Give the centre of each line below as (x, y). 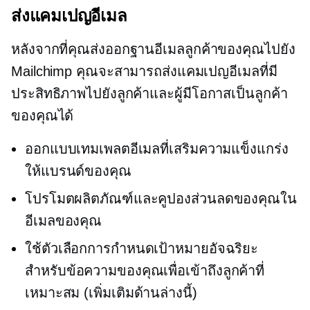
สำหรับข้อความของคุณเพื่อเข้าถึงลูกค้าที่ (145, 270)
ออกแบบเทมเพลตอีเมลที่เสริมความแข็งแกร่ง (157, 148)
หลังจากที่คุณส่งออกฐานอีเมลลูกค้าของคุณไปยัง (153, 49)
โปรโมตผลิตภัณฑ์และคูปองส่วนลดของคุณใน (161, 198)
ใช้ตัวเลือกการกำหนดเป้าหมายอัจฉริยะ (142, 248)
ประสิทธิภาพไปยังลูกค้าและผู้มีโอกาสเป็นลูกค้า (149, 93)
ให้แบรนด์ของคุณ (78, 171)
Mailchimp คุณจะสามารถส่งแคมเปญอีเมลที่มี (144, 71)
